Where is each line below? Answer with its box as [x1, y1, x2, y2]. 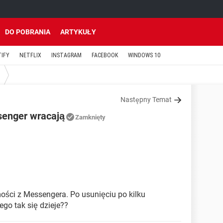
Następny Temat [120, 96, 172, 104]
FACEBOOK [92, 52, 118, 59]
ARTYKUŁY [60, 28, 96, 36]
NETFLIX [19, 52, 41, 59]
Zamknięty [75, 113, 106, 121]
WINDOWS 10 [128, 52, 160, 59]
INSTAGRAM [51, 52, 82, 59]
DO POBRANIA [5, 28, 50, 36]
